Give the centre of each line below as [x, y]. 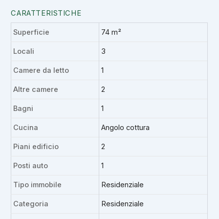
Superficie [32, 32]
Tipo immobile [38, 185]
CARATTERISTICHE [46, 13]
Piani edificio [36, 146]
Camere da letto [41, 70]
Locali [24, 51]
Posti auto [31, 165]
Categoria [31, 204]
